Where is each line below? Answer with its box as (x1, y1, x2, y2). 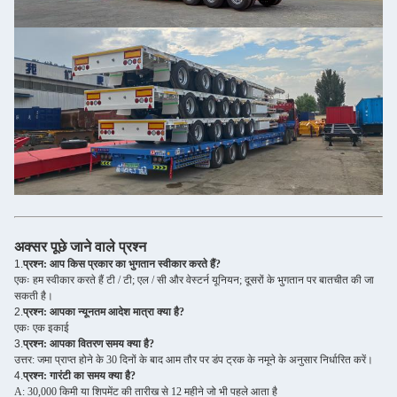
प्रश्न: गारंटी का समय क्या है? (23, 369, 136, 382)
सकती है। (14, 289, 53, 302)
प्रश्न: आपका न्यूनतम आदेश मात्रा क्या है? (23, 305, 184, 318)
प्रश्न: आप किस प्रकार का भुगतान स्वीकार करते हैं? (23, 257, 221, 270)
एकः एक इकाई (14, 321, 69, 334)
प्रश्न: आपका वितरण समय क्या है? (23, 337, 154, 350)
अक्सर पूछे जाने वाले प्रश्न (14, 238, 146, 254)
